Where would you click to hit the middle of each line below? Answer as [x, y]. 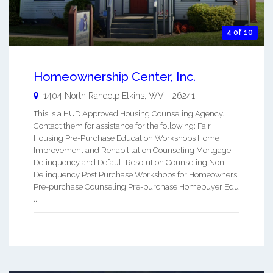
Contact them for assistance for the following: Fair [122, 126]
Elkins [133, 96]
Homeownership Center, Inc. [115, 77]
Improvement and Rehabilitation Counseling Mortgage [132, 150]
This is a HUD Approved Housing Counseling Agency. [129, 114]
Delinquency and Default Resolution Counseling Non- [130, 162]
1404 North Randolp [81, 96]
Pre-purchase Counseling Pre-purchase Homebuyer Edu [136, 187]
